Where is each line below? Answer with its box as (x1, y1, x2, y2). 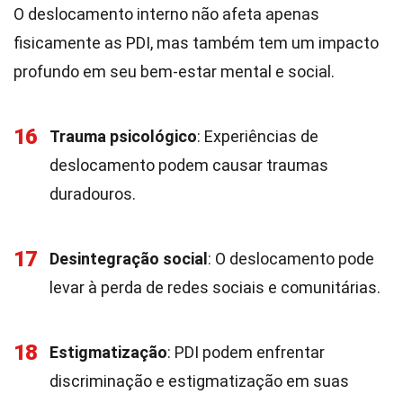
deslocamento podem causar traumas (49, 156, 328, 175)
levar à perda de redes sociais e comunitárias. (49, 278, 381, 297)
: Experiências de (197, 127, 318, 146)
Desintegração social (49, 249, 208, 268)
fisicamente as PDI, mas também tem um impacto (13, 33, 379, 52)
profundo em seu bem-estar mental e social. (13, 62, 335, 81)
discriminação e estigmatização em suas (49, 372, 349, 390)
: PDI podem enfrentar (167, 343, 325, 362)
